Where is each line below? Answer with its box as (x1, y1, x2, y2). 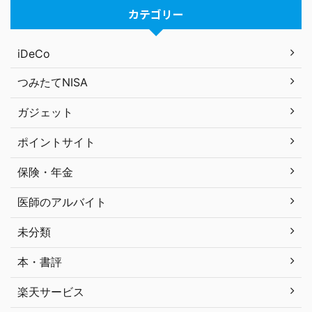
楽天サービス (17, 285, 84, 299)
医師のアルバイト (17, 195, 107, 209)
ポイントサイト (17, 135, 95, 149)
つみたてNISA (17, 75, 88, 89)
